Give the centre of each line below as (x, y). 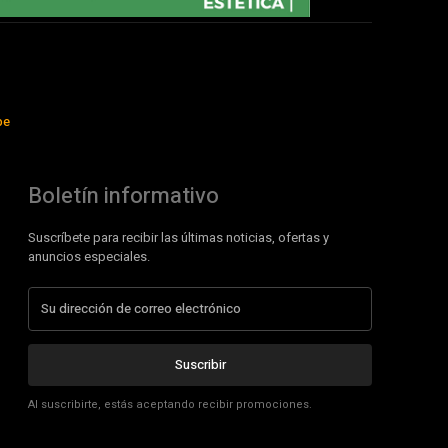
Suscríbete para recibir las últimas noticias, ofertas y (178, 237)
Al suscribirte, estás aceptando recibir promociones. (170, 404)
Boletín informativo (123, 195)
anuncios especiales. (89, 256)
